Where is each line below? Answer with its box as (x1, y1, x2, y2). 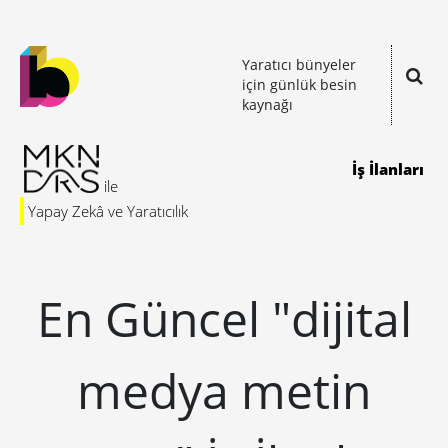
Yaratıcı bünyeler (242, 55, 356, 74)
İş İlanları (352, 159, 424, 179)
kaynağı (242, 95, 293, 114)
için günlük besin (242, 75, 357, 94)
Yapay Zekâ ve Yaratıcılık (28, 201, 188, 221)
